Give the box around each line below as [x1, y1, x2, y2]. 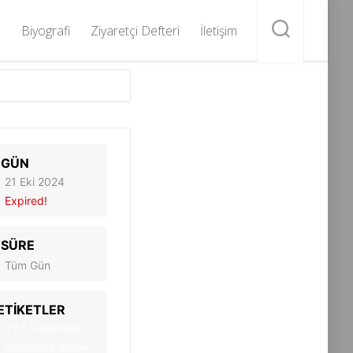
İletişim [200, 22, 237, 39]
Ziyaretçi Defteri [91, 22, 180, 39]
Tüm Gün [4, 258, 50, 272]
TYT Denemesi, [4, 321, 84, 335]
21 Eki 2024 [4, 175, 65, 188]
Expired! [4, 194, 47, 207]
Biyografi [21, 22, 70, 39]
